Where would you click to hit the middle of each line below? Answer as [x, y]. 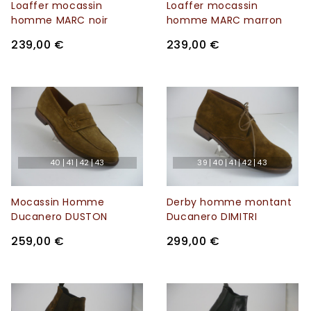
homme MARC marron [225, 20]
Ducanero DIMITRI [212, 217]
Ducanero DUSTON [59, 217]
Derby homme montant [229, 202]
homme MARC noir [60, 20]
